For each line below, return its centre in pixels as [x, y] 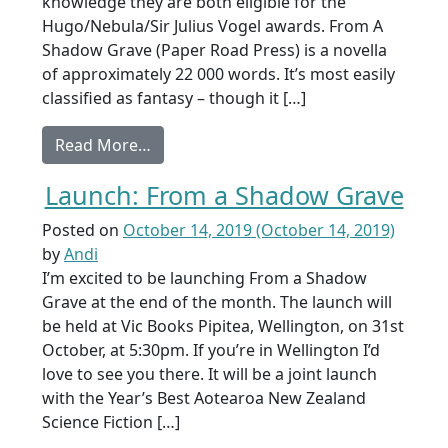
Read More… [103, 145]
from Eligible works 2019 [243, 144]
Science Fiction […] [111, 422]
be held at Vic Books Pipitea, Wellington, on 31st [223, 326]
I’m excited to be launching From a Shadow [204, 278]
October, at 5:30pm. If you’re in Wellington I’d [211, 350]
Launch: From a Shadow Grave [224, 195]
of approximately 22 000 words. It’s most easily [218, 74]
